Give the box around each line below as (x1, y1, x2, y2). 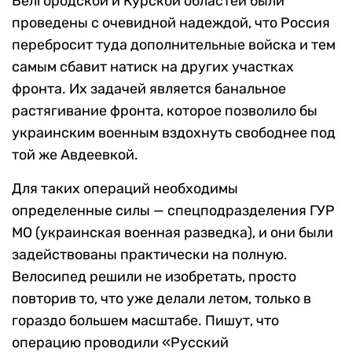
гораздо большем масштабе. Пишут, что (12, 312, 279, 330)
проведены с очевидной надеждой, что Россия (12, 14, 330, 32)
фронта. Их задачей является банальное (12, 80, 286, 98)
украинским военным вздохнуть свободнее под (12, 124, 335, 142)
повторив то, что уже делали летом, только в (12, 290, 311, 308)
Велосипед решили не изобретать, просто (12, 268, 296, 286)
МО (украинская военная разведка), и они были (12, 224, 333, 242)
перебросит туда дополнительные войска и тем (12, 36, 335, 54)
